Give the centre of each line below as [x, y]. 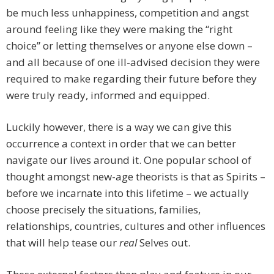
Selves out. [164, 243]
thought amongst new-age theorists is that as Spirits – [136, 177]
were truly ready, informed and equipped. [108, 95]
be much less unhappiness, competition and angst [128, 13]
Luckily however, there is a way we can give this [119, 127]
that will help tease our [63, 243]
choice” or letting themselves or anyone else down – [129, 46]
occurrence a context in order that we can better [121, 144]
